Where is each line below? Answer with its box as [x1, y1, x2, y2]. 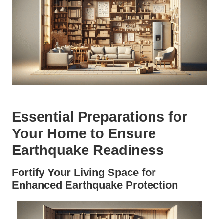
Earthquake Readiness [12, 142, 164, 158]
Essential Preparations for [12, 109, 187, 125]
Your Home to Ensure [12, 125, 156, 141]
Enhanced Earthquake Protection [12, 178, 178, 191]
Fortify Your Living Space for [12, 166, 156, 178]
